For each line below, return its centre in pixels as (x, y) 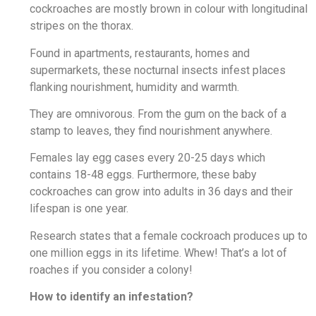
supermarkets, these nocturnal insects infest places (158, 70)
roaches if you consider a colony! (111, 269)
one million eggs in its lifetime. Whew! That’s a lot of (158, 253)
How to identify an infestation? (111, 297)
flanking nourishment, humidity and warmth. (134, 87)
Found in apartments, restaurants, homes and (140, 53)
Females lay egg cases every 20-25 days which (147, 158)
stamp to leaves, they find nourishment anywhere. (151, 131)
